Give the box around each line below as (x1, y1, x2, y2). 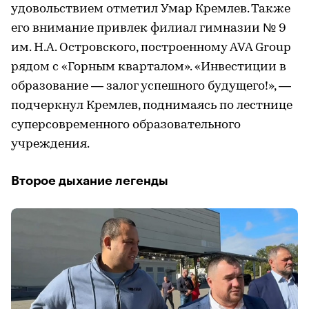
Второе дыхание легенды (11, 174, 168, 187)
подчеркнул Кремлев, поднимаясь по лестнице (11, 99, 292, 112)
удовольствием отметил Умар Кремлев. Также (11, 2, 290, 16)
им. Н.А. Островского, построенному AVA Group (11, 41, 291, 54)
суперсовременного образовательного (11, 118, 241, 132)
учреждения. (11, 137, 90, 151)
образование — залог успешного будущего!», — (11, 79, 291, 93)
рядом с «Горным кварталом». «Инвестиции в (11, 60, 286, 74)
